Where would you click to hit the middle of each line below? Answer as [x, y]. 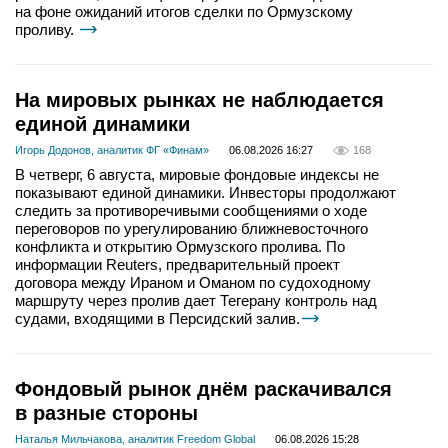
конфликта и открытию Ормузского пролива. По [180, 247]
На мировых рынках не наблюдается [199, 100]
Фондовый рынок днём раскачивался [203, 389]
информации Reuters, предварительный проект [177, 265]
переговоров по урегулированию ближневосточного [191, 229]
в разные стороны [106, 413]
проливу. [46, 30]
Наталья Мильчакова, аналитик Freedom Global [135, 439]
